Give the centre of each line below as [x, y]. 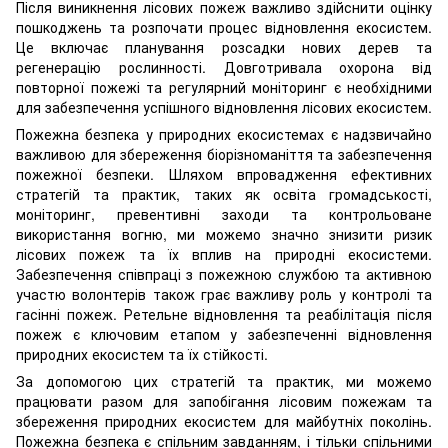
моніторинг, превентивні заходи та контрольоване [224, 214]
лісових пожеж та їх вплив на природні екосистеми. [224, 254]
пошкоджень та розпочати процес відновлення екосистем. [224, 27]
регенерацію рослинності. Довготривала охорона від [224, 67]
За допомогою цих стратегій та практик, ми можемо [224, 381]
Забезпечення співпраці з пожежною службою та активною [224, 274]
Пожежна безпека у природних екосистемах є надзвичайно [224, 134]
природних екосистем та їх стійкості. [142, 354]
